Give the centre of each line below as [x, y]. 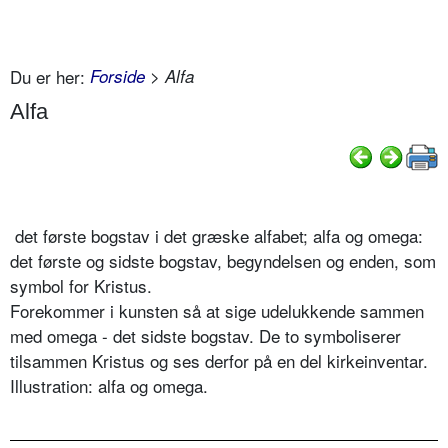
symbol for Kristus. [83, 286]
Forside [117, 75]
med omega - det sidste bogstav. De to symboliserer [205, 336]
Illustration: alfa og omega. [109, 386]
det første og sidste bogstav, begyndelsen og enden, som [223, 261]
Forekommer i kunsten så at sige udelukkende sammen [217, 311]
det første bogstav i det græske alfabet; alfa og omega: [219, 236]
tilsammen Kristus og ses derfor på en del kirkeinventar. [219, 361]
